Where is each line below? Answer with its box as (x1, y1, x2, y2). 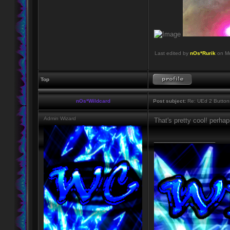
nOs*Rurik (190, 50, 216, 56)
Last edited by (155, 50, 190, 56)
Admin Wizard (44, 116, 76, 121)
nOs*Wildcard (75, 98, 110, 104)
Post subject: (153, 98, 186, 104)
